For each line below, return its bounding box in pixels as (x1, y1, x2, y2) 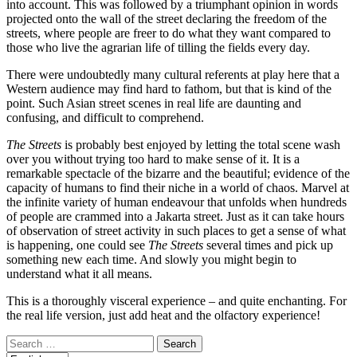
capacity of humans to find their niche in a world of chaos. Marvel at (6, 180, 349, 194)
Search (6, 334, 40, 348)
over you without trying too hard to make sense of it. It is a (6, 151, 300, 166)
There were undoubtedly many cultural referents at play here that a (6, 67, 339, 81)
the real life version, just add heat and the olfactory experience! (6, 308, 320, 322)
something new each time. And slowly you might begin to (6, 252, 296, 266)
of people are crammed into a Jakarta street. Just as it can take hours (6, 209, 344, 223)
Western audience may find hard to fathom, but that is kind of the (6, 81, 331, 96)
